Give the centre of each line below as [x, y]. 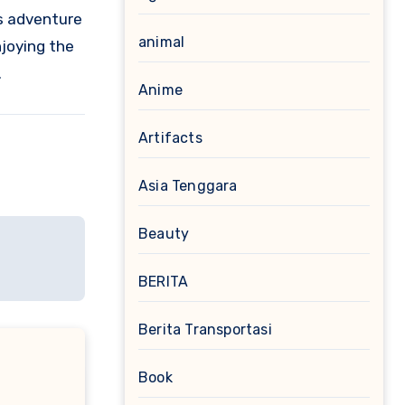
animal [162, 42]
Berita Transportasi [205, 330]
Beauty [164, 234]
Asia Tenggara [188, 186]
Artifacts [170, 138]
